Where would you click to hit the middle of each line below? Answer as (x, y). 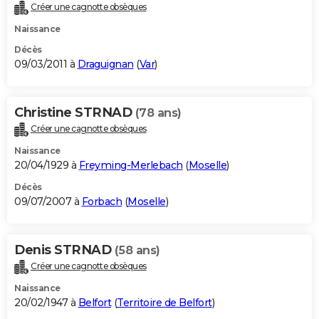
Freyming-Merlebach (131, 166)
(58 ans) (137, 251)
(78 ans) (158, 113)
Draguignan (105, 64)
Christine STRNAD (75, 113)
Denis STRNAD (64, 250)
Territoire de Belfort (164, 302)
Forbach (101, 202)
